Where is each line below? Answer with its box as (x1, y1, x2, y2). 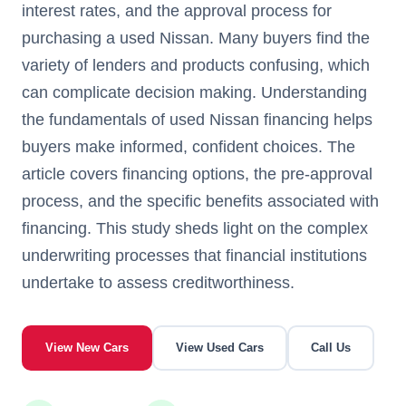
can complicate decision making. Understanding (22, 82, 367, 101)
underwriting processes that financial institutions (22, 246, 367, 265)
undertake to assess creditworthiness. (22, 273, 295, 292)
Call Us (311, 340, 351, 354)
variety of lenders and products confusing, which (22, 55, 370, 74)
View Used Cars (176, 340, 264, 354)
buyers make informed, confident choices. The (22, 137, 355, 156)
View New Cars (45, 340, 129, 354)
